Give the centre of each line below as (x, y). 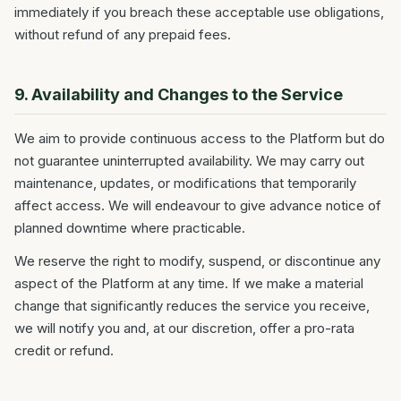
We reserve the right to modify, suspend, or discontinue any (197, 261)
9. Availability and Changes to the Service (179, 94)
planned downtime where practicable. (130, 228)
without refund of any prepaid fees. (123, 34)
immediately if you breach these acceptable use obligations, (199, 12)
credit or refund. (64, 350)
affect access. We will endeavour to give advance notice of (198, 205)
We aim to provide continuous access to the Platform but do (200, 138)
